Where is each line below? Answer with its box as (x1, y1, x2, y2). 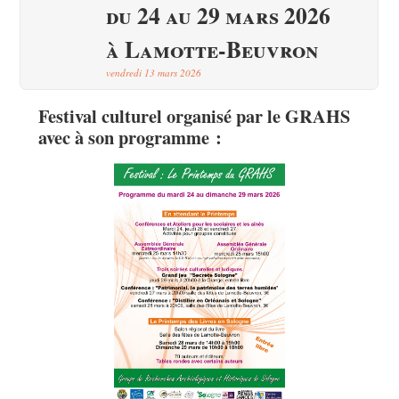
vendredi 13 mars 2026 (106, 66, 202, 79)
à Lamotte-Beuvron (106, 32, 320, 66)
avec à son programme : (37, 123, 222, 151)
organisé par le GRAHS (166, 102, 350, 129)
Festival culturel (37, 102, 167, 129)
